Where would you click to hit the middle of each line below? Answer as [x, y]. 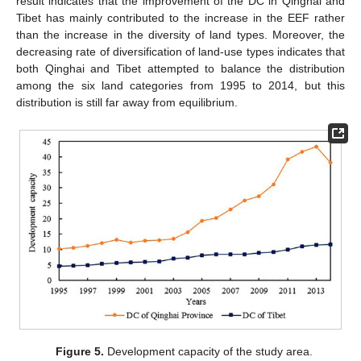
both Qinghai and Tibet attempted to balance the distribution [180, 69]
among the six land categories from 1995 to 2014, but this [180, 86]
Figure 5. [79, 352]
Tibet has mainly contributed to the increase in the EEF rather [180, 18]
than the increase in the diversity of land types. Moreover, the [180, 35]
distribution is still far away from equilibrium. [127, 103]
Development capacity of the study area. [208, 352]
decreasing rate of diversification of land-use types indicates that [180, 52]
